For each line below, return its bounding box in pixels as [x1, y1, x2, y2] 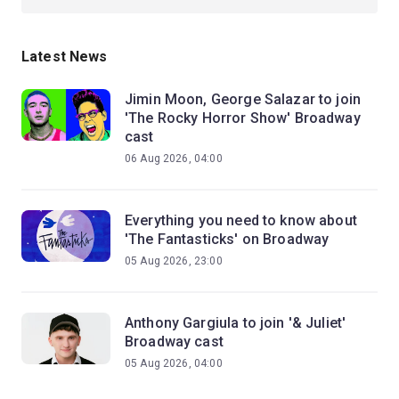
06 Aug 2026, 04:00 [125, 151, 223, 165]
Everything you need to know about [125, 211, 357, 229]
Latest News [21, 47, 108, 65]
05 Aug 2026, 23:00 [125, 254, 223, 267]
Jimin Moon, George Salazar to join [125, 90, 362, 108]
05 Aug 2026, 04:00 [125, 356, 223, 370]
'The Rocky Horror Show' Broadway [125, 109, 361, 126]
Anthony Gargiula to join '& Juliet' [125, 313, 346, 331]
